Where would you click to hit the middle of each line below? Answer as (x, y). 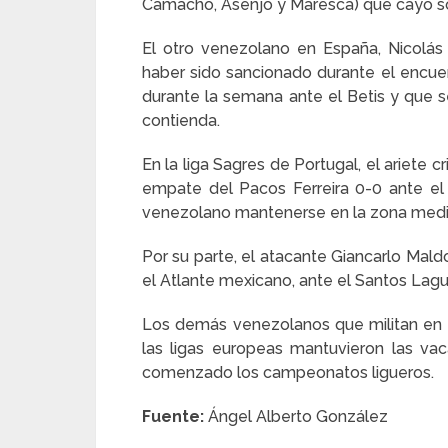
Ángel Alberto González (296, 416)
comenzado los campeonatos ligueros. (288, 372)
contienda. (181, 120)
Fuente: (173, 416)
